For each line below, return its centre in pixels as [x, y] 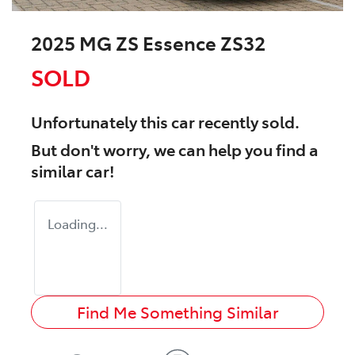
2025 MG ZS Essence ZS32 [148, 43]
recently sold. [247, 122]
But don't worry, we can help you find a [175, 149]
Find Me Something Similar [177, 312]
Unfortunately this [101, 122]
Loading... [78, 224]
